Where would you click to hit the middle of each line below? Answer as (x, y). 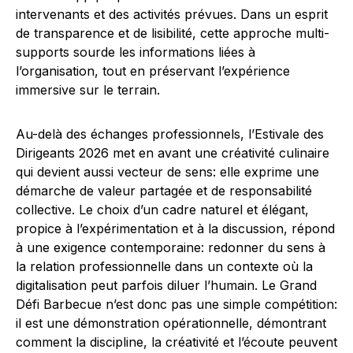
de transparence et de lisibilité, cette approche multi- (173, 33)
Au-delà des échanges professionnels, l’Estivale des (170, 134)
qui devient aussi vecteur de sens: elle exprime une (167, 172)
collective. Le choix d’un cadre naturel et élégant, (162, 210)
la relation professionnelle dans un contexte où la (164, 266)
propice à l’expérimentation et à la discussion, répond (175, 229)
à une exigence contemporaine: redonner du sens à (171, 247)
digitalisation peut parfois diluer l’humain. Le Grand (166, 285)
